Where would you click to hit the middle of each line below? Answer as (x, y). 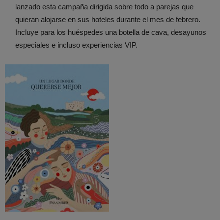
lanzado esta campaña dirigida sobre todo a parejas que (104, 6)
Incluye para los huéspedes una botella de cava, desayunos (111, 32)
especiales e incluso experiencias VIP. (76, 45)
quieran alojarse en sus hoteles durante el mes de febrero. (108, 19)
